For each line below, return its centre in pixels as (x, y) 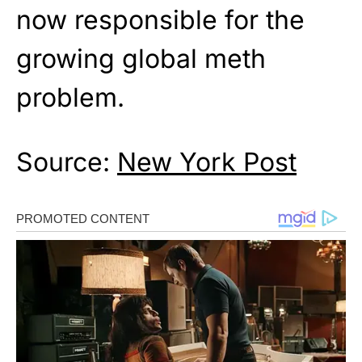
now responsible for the (160, 20)
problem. (70, 97)
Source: (67, 162)
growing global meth (141, 59)
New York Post (207, 162)
